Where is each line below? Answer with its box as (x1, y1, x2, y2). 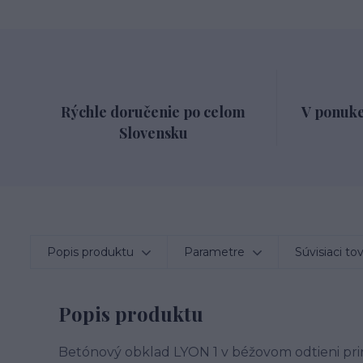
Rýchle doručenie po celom (61, 102, 246, 122)
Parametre (184, 245, 245, 259)
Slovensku (118, 123, 188, 143)
